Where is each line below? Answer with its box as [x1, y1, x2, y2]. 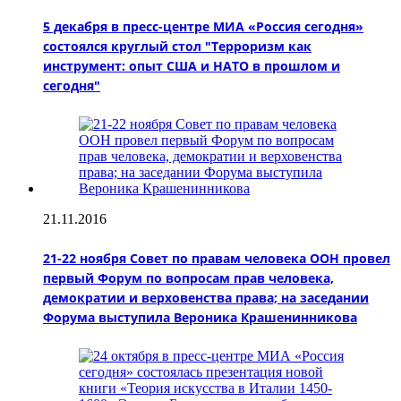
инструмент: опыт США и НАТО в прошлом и [43, 56, 340, 74]
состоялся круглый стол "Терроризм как [43, 37, 311, 55]
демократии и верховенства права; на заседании [43, 288, 369, 306]
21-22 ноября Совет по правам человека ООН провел [43, 249, 390, 267]
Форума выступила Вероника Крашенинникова [43, 308, 357, 326]
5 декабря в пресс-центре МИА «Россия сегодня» [43, 17, 363, 35]
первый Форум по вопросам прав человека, [43, 269, 334, 286]
